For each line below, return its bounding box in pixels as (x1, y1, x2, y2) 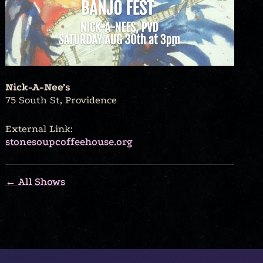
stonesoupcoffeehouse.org (5, 136, 133, 147)
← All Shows (5, 176, 65, 187)
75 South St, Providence (5, 94, 117, 106)
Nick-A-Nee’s (5, 81, 70, 93)
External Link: (5, 123, 73, 134)
